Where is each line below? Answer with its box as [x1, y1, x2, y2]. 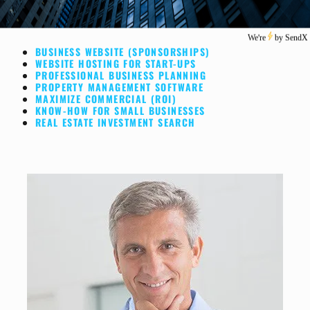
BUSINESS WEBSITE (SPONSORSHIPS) [35, 44, 210, 60]
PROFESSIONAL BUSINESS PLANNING [35, 68, 206, 83]
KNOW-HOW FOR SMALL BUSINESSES [35, 103, 206, 118]
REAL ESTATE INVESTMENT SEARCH [35, 115, 196, 130]
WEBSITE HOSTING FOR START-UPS [35, 56, 197, 71]
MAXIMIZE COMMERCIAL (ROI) [35, 91, 176, 107]
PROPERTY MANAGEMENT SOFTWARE [35, 80, 204, 95]
